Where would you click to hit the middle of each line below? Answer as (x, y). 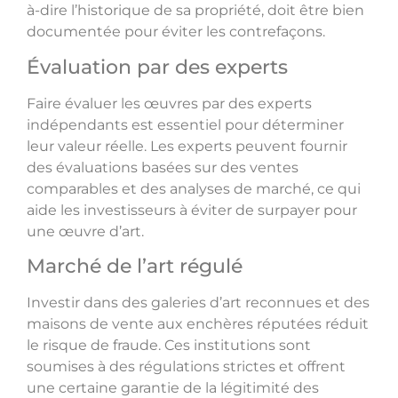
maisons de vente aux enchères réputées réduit (198, 324)
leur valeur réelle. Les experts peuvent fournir (187, 146)
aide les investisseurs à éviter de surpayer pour (192, 210)
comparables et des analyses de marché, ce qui (194, 188)
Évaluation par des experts (157, 67)
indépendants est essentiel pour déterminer (185, 124)
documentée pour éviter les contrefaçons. (176, 32)
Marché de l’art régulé (135, 267)
